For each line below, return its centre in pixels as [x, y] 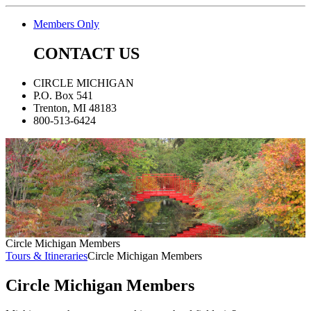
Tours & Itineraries [47, 255]
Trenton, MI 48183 [75, 108]
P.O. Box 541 [63, 96]
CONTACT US [86, 54]
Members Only [66, 24]
